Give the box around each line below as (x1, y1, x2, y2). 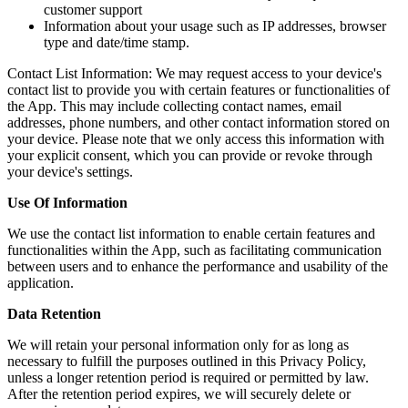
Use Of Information (7, 195, 127, 211)
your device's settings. (7, 164, 133, 180)
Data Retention (7, 306, 101, 322)
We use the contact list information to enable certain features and (7, 226, 375, 242)
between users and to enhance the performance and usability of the (7, 259, 388, 275)
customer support (44, 2, 142, 18)
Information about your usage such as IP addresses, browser (44, 18, 386, 35)
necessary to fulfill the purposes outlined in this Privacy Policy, (7, 353, 366, 370)
